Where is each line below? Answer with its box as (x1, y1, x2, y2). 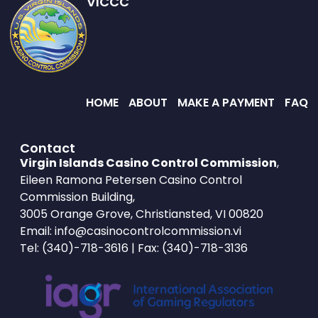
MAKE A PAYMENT (177, 94, 275, 111)
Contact (19, 139, 75, 158)
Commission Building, (19, 189, 135, 206)
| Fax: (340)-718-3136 (131, 240, 248, 257)
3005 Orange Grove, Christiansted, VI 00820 (19, 206, 263, 223)
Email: (19, 223, 55, 240)
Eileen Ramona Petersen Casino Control (19, 172, 242, 189)
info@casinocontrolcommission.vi (54, 223, 241, 240)
